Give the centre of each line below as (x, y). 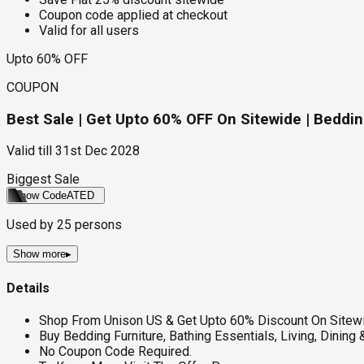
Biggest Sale (43, 180)
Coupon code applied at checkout (133, 15)
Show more (39, 254)
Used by (32, 225)
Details (28, 288)
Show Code (40, 196)
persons (97, 225)
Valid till (29, 151)
